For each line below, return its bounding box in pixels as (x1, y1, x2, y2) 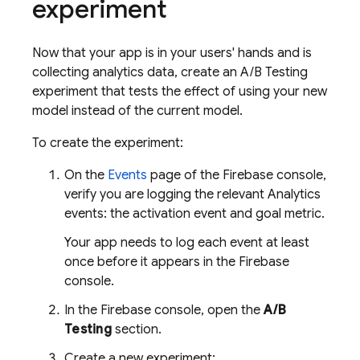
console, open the (151, 302, 264, 318)
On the (64, 167, 108, 183)
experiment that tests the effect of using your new (32, 84, 327, 100)
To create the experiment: (32, 135, 183, 151)
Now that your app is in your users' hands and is (32, 45, 312, 61)
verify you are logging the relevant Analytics (64, 186, 321, 202)
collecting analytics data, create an (32, 64, 240, 80)
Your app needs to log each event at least (64, 235, 309, 251)
